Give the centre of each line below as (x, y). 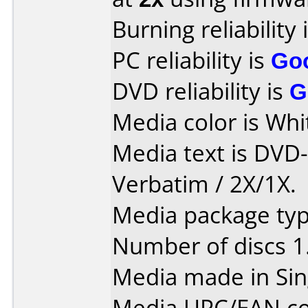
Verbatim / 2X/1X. (204, 184)
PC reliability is (191, 60)
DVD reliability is (201, 91)
